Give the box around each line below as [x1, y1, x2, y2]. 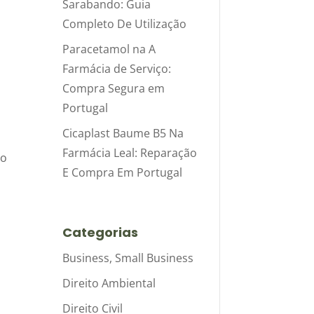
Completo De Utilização [62, 15, 187, 32]
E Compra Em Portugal [62, 164, 183, 180]
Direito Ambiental [62, 275, 156, 291]
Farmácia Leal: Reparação [62, 144, 198, 161]
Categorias [62, 223, 139, 241]
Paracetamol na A [62, 41, 156, 57]
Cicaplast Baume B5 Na [62, 125, 184, 141]
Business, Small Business [62, 250, 194, 266]
